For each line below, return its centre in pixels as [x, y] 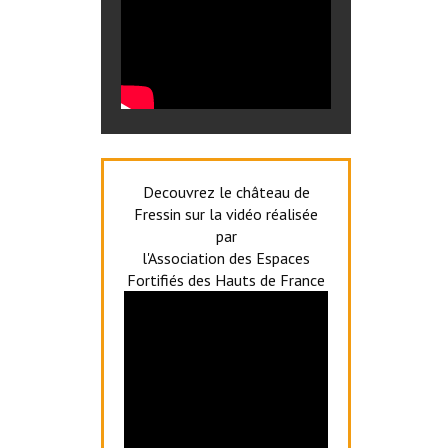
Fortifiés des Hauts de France [226, 280]
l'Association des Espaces [226, 258]
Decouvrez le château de [226, 192]
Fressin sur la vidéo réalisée [226, 214]
